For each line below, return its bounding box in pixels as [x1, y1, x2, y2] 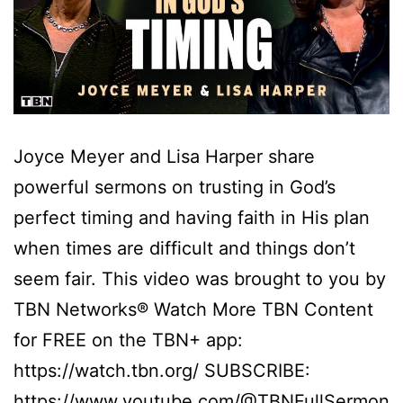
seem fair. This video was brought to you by [13, 267, 386, 290]
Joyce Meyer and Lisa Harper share [13, 145, 315, 167]
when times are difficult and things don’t [13, 237, 355, 259]
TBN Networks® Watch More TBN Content [13, 298, 373, 320]
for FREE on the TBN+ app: [13, 328, 243, 351]
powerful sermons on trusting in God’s [13, 175, 336, 198]
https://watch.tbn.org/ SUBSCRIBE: [13, 359, 310, 381]
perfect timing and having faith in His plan [13, 206, 370, 228]
